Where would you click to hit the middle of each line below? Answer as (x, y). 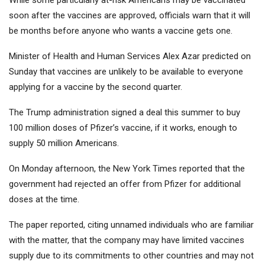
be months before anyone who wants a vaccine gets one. (121, 31)
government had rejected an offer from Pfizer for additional (125, 184)
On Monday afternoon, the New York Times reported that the (127, 169)
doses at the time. (44, 200)
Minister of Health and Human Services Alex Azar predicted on (130, 56)
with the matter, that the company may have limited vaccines (127, 240)
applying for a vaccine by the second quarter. (96, 87)
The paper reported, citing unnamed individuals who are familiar (131, 225)
